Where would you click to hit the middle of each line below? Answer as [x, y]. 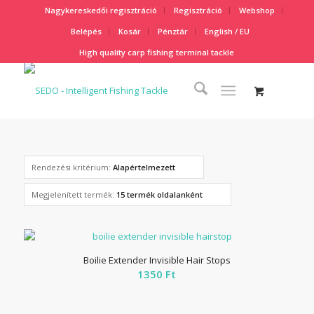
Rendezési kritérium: [72, 167]
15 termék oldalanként [159, 194]
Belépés [87, 31]
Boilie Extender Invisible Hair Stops [157, 260]
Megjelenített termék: [74, 194]
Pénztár [173, 31]
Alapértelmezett [144, 167]
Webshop [257, 10]
